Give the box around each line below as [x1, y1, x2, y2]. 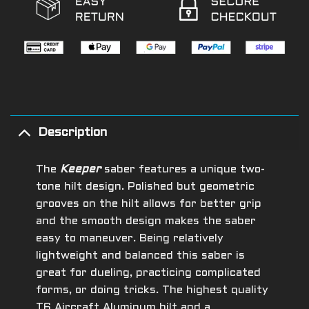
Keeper [59, 164, 101, 175]
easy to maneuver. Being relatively [35, 233, 223, 244]
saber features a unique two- [100, 164, 265, 175]
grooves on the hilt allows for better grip [35, 199, 261, 210]
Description [38, 126, 108, 139]
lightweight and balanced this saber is [35, 250, 245, 261]
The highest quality [161, 285, 268, 296]
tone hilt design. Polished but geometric [35, 181, 255, 192]
